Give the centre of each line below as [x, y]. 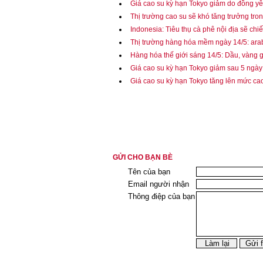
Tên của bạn [149, 172]
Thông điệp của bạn [161, 196]
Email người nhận [159, 184]
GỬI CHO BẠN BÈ [143, 157]
